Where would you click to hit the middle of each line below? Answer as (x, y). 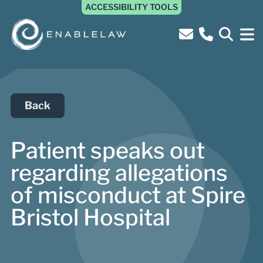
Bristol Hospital (90, 217)
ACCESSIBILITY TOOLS (131, 7)
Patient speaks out (108, 150)
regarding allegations (119, 172)
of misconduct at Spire (128, 195)
